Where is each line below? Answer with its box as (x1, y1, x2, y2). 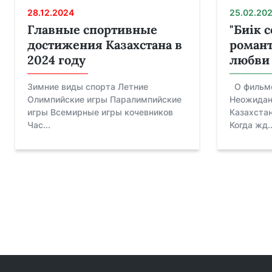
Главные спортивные (27, 22, 157, 38)
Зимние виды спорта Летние (27, 81, 148, 92)
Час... (27, 120, 50, 131)
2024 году (27, 52, 86, 68)
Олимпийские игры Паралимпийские (27, 94, 182, 105)
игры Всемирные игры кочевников (27, 107, 173, 118)
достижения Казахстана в (27, 37, 182, 53)
